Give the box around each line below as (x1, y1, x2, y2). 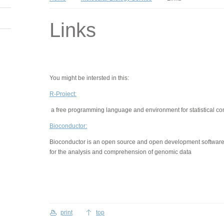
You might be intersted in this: (49, 74, 129, 81)
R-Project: (49, 90, 76, 97)
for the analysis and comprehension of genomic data (49, 148, 191, 155)
